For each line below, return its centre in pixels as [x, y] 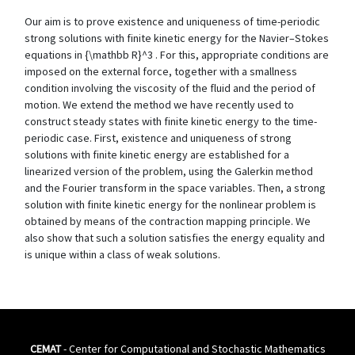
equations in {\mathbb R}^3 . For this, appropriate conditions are [177, 55]
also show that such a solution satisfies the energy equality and [175, 238]
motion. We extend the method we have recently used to [159, 105]
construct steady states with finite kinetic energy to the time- [171, 121]
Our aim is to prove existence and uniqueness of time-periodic [172, 21]
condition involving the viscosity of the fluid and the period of [170, 88]
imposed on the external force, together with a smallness [161, 71]
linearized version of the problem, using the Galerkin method [169, 171]
